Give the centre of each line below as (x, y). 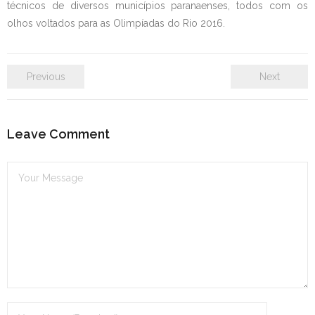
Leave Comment (58, 134)
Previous (46, 77)
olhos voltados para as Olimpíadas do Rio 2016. (116, 23)
